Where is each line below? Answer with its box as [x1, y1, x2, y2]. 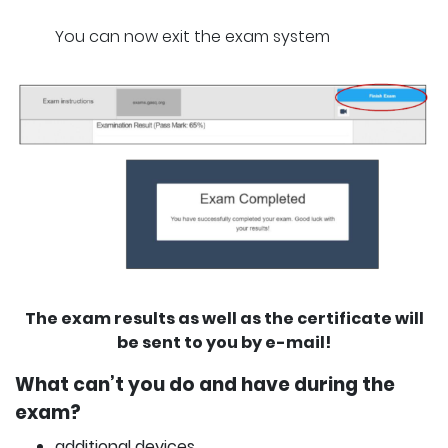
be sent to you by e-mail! [117, 331, 331, 355]
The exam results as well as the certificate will [24, 307, 424, 331]
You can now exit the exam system [55, 24, 330, 48]
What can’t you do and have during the [15, 371, 395, 399]
